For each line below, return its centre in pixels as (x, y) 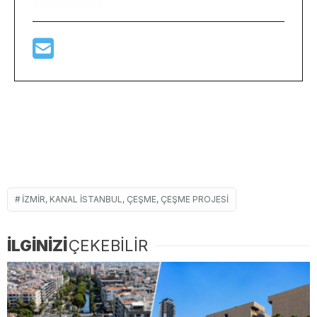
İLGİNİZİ (37, 246)
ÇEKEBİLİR (108, 246)
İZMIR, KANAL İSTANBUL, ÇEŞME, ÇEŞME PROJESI (125, 200)
